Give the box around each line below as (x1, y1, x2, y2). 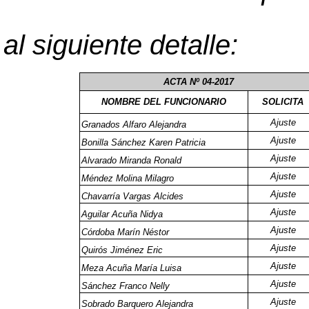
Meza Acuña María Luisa (81, 263, 181, 273)
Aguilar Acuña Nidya (81, 209, 163, 219)
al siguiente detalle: (3, 30, 238, 60)
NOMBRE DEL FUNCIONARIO (101, 97, 226, 107)
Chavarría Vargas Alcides (81, 191, 183, 201)
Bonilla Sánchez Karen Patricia (81, 137, 206, 148)
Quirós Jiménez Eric (81, 245, 163, 255)
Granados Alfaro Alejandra (81, 119, 186, 130)
